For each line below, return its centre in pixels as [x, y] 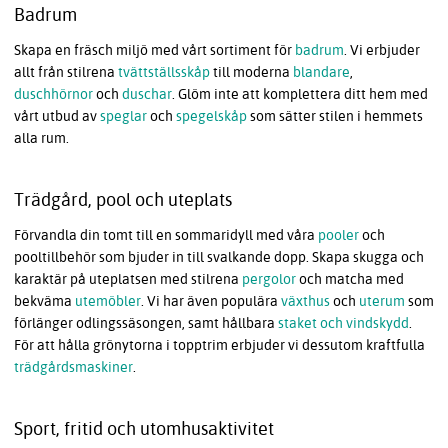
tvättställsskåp [164, 71]
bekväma [44, 300]
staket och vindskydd [343, 322]
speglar [123, 115]
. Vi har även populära [211, 300]
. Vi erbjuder [382, 49]
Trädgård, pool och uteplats [123, 199]
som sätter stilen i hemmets [335, 115]
